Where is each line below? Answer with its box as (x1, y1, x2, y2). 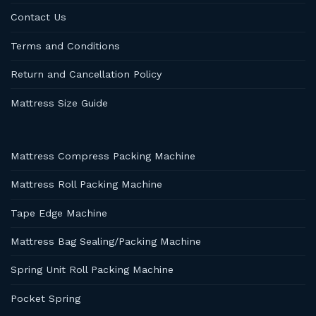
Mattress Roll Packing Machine (11, 178, 162, 190)
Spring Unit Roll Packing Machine (11, 264, 174, 276)
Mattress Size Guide (11, 97, 108, 109)
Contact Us (11, 11, 66, 23)
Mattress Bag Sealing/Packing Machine (11, 236, 201, 248)
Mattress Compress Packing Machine (11, 150, 195, 162)
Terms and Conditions (11, 39, 120, 51)
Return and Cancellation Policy (11, 68, 162, 80)
